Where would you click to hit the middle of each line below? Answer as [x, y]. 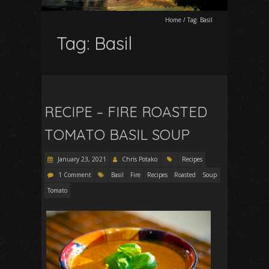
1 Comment [75, 174]
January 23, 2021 [81, 159]
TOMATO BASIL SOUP [117, 134]
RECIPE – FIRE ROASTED [126, 111]
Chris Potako [140, 159]
